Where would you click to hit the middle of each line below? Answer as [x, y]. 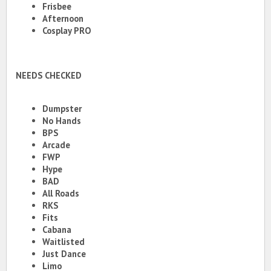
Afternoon [63, 18]
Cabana [57, 230]
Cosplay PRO [67, 30]
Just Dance [64, 254]
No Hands [62, 121]
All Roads [61, 194]
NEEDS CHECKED [49, 76]
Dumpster [62, 109]
